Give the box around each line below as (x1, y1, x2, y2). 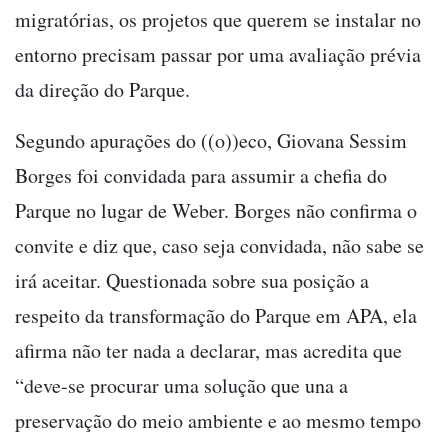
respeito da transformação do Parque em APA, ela (15, 301, 417, 329)
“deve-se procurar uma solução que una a (15, 371, 348, 399)
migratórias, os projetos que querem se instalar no (15, 5, 421, 33)
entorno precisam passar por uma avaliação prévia (15, 40, 421, 68)
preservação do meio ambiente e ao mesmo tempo (15, 406, 421, 434)
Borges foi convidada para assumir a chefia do (15, 161, 387, 189)
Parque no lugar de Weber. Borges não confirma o (15, 196, 417, 224)
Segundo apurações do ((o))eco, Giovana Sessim (15, 126, 407, 154)
